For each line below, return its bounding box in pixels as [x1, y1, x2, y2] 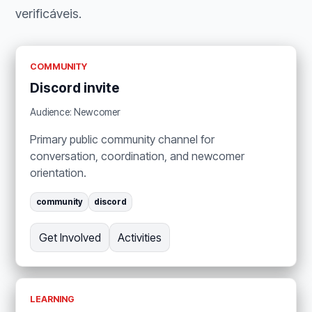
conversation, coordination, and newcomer [30, 148, 245, 163]
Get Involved [38, 230, 101, 244]
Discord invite [30, 80, 120, 97]
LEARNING [30, 293, 75, 304]
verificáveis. [15, 6, 82, 22]
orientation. [30, 165, 87, 180]
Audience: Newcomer [30, 106, 121, 118]
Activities [117, 230, 162, 244]
